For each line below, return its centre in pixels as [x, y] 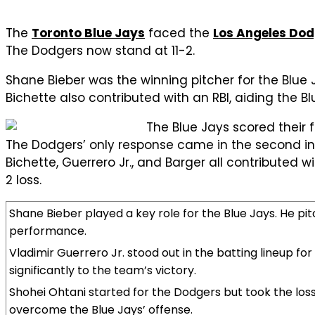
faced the [179, 33]
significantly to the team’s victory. [103, 270]
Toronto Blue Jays [88, 33]
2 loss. [24, 180]
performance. [48, 231]
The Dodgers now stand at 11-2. [100, 50]
